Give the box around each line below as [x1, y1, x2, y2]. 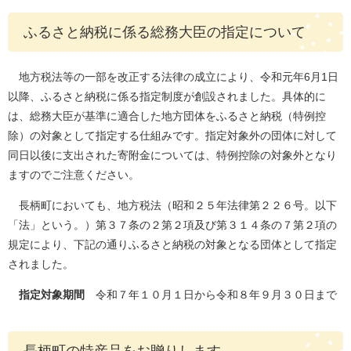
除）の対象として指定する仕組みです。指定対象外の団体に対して [8, 129, 337, 142]
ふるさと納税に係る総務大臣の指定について [24, 24, 306, 40]
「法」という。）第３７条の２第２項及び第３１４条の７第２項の [8, 219, 337, 231]
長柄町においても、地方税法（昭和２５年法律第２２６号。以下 [8, 199, 337, 212]
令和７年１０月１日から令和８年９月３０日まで [85, 288, 337, 301]
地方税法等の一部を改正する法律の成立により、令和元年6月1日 [8, 71, 338, 83]
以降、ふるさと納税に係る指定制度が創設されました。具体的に [8, 90, 326, 103]
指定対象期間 [19, 288, 85, 301]
